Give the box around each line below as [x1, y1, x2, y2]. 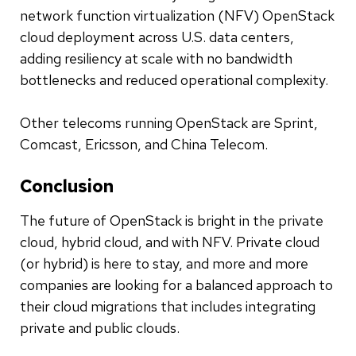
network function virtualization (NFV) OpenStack [20, 6, 335, 25]
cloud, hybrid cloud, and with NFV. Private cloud [20, 232, 319, 251]
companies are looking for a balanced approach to [20, 275, 333, 294]
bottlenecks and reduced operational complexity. [20, 70, 328, 89]
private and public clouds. [20, 318, 180, 337]
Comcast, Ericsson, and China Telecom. [20, 134, 268, 153]
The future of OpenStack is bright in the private [20, 211, 323, 230]
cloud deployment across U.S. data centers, [20, 27, 294, 46]
